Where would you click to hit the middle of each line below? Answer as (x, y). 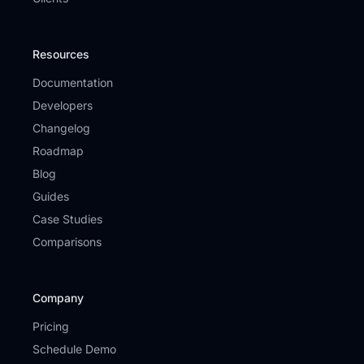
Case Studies (67, 219)
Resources (61, 54)
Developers (63, 105)
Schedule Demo (74, 349)
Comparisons (67, 242)
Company (58, 298)
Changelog (61, 128)
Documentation (73, 82)
